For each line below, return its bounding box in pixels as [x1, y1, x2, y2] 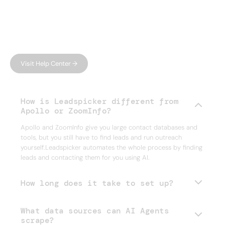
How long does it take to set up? [21, 178, 174, 189]
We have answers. [10, 22, 131, 38]
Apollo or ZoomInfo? [21, 105, 111, 116]
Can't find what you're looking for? [10, 37, 147, 48]
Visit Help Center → [21, 59, 77, 68]
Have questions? [10, 8, 123, 25]
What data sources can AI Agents [21, 205, 169, 216]
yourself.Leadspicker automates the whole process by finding [21, 143, 202, 152]
